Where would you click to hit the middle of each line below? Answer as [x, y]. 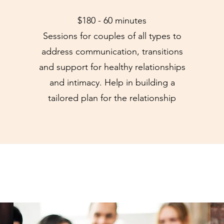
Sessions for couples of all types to [112, 36]
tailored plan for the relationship [112, 98]
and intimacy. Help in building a [112, 82]
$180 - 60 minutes [112, 20]
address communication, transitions [112, 51]
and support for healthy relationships [112, 67]
